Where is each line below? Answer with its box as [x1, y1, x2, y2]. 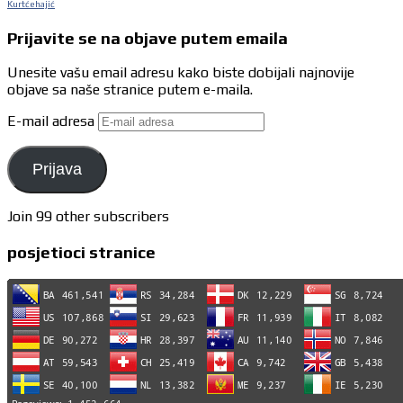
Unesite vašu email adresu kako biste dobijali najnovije [7, 64, 354, 82]
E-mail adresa [7, 112, 98, 130]
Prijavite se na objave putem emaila [7, 27, 288, 48]
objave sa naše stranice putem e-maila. [7, 81, 253, 99]
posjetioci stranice [7, 242, 156, 263]
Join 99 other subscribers [7, 208, 169, 226]
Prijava [31, 160, 82, 179]
